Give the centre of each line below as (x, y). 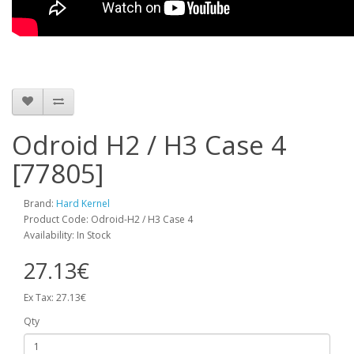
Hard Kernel (83, 203)
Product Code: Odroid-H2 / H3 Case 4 (108, 219)
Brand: (40, 203)
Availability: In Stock (67, 235)
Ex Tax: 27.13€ (55, 297)
